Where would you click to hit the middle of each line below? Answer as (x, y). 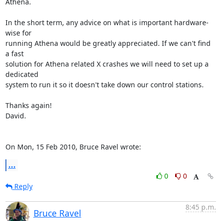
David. (16, 115)
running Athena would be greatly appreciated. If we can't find (108, 43)
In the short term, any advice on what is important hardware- (107, 22)
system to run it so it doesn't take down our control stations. (104, 84)
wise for (18, 33)
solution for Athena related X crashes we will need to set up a (107, 64)
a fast (14, 53)
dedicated (22, 74)
